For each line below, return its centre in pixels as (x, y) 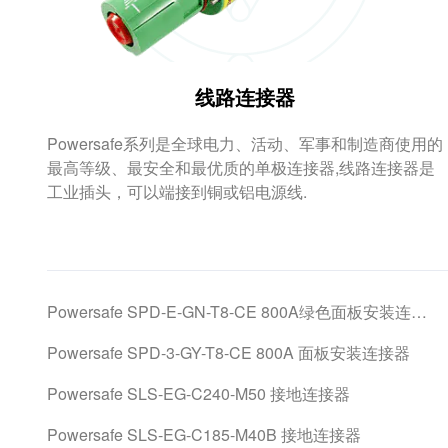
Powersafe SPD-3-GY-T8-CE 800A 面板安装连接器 (228, 352)
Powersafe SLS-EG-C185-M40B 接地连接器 (204, 434)
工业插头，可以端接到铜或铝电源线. (177, 191)
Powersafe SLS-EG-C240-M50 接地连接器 (198, 393)
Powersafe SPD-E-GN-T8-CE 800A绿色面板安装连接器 (419, 311)
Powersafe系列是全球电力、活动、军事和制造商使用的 (245, 143)
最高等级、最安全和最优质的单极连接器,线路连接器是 (241, 167)
